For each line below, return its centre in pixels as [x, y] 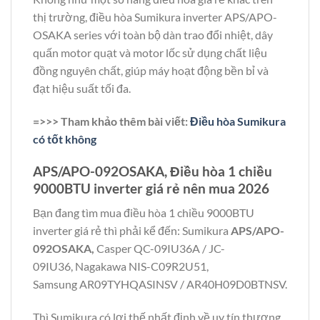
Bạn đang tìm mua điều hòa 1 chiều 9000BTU [144, 213]
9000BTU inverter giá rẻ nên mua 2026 [151, 188]
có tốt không [65, 139]
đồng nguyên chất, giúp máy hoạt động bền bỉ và [151, 71]
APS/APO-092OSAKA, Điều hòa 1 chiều [152, 171]
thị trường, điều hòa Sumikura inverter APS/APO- [155, 17]
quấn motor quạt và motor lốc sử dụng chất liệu [150, 53]
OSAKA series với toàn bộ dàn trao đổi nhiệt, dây [153, 35]
